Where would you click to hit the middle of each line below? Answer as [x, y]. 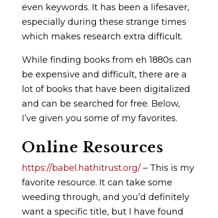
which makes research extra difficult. [102, 36]
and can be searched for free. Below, [101, 103]
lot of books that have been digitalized [106, 89]
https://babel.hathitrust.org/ [81, 168]
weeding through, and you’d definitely [105, 197]
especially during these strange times [104, 22]
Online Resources [92, 147]
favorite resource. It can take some [97, 182]
